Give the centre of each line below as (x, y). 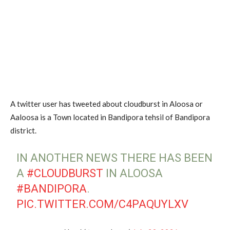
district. (23, 130)
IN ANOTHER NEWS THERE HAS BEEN (115, 158)
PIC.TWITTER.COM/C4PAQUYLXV (103, 204)
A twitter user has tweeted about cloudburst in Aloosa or (107, 103)
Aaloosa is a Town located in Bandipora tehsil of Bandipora (110, 117)
